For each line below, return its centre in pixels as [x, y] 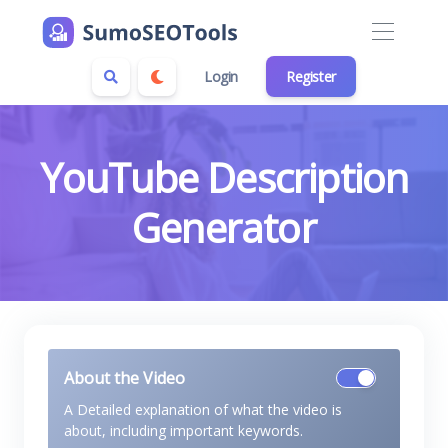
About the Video [124, 378]
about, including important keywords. [183, 430]
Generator [224, 227]
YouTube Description [224, 177]
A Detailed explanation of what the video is [203, 409]
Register [311, 76]
